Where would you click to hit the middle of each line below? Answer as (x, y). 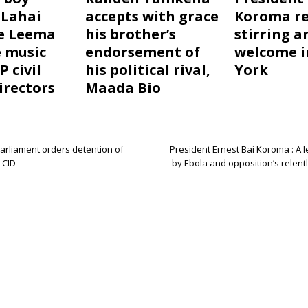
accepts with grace (152, 16)
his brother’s (130, 34)
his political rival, (147, 70)
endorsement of (142, 52)
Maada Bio (123, 88)
